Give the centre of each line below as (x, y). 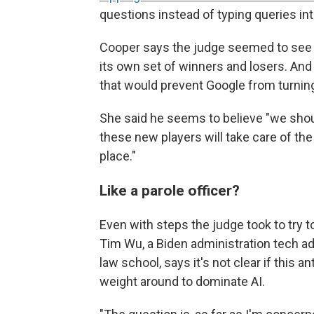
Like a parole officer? (170, 190)
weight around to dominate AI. (182, 281)
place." (118, 156)
